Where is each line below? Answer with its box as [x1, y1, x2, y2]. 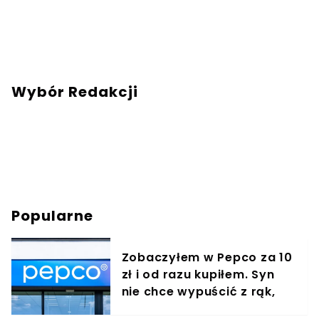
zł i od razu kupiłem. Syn [121, 266, 275, 283]
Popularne [11, 206, 93, 226]
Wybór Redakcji [11, 82, 138, 103]
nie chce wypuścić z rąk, [121, 283, 276, 300]
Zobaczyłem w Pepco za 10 [121, 249, 293, 266]
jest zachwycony [121, 300, 229, 318]
